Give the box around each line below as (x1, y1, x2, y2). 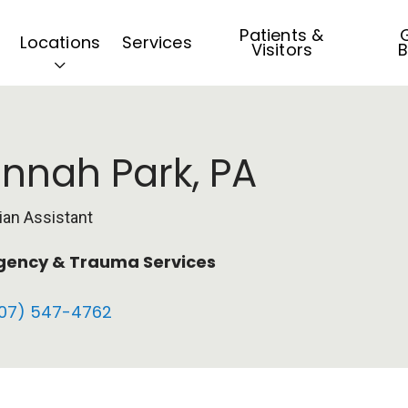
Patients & (240, 24, 324, 46)
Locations (20, 31, 101, 54)
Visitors (250, 38, 313, 61)
